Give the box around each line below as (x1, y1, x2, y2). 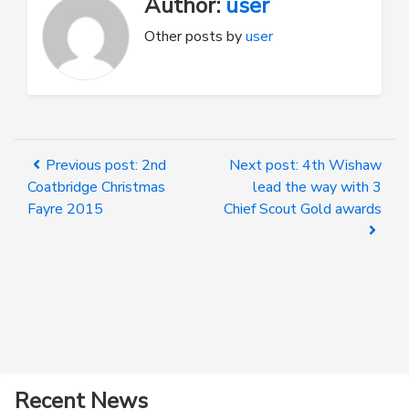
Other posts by (144, 26, 246, 47)
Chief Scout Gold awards (224, 199, 382, 219)
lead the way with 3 (253, 177, 382, 197)
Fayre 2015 (27, 199, 103, 219)
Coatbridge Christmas (27, 177, 165, 197)
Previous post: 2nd (46, 155, 166, 175)
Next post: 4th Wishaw (229, 155, 382, 175)
